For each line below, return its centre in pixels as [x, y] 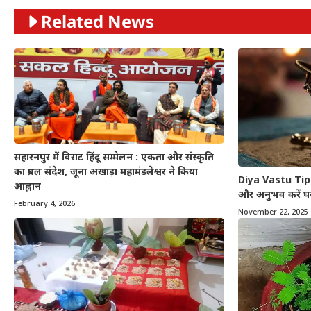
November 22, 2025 [273, 212]
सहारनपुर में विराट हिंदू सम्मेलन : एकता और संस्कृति [114, 158]
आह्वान [27, 187]
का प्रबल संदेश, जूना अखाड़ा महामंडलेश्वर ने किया [106, 172]
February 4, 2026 [44, 204]
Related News [98, 22]
